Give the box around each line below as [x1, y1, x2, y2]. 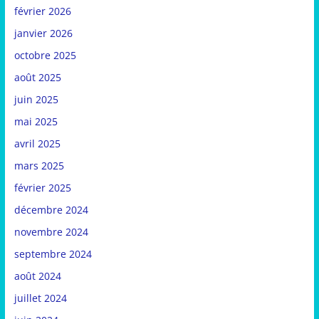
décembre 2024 [14, 203, 88, 217]
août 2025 [14, 70, 61, 85]
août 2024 [14, 269, 61, 283]
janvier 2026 [14, 26, 73, 41]
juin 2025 [14, 93, 58, 107]
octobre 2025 [14, 48, 76, 63]
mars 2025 [14, 159, 64, 173]
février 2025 [14, 181, 71, 195]
